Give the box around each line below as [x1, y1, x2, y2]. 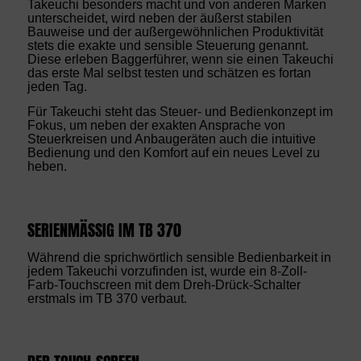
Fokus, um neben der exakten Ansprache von [27, 118, 285, 132]
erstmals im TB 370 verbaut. [27, 291, 187, 305]
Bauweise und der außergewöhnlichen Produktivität [27, 25, 323, 39]
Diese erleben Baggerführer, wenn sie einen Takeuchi [27, 52, 334, 67]
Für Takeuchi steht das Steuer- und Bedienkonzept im [27, 104, 333, 118]
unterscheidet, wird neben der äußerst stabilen [27, 11, 292, 26]
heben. [27, 159, 67, 173]
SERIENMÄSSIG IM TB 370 [27, 218, 173, 243]
